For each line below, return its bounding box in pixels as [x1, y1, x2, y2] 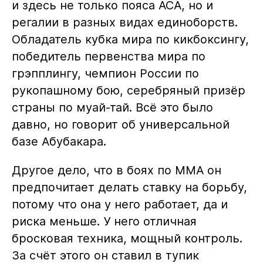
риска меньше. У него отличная [11, 214, 197, 228]
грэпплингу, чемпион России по [11, 66, 199, 80]
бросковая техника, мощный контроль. [11, 231, 242, 245]
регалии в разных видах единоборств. [11, 15, 238, 29]
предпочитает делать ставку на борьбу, [11, 180, 247, 194]
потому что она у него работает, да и [11, 197, 228, 211]
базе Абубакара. [11, 134, 106, 149]
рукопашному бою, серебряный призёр [11, 83, 245, 97]
